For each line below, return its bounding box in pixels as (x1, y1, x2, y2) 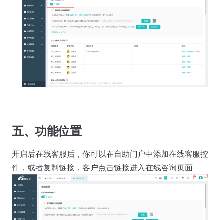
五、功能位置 (12, 124, 82, 138)
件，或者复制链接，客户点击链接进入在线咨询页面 (12, 163, 192, 173)
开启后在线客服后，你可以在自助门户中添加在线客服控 (12, 149, 208, 159)
